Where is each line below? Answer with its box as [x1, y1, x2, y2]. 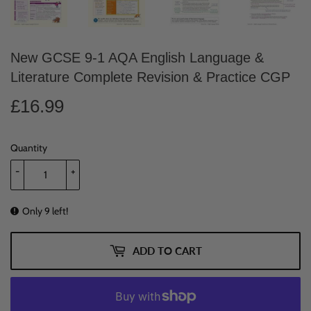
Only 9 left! [22, 205, 68, 218]
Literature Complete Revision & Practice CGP [10, 69, 290, 85]
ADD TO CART [133, 244, 202, 258]
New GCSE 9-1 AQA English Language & [10, 50, 264, 66]
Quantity [10, 142, 47, 155]
